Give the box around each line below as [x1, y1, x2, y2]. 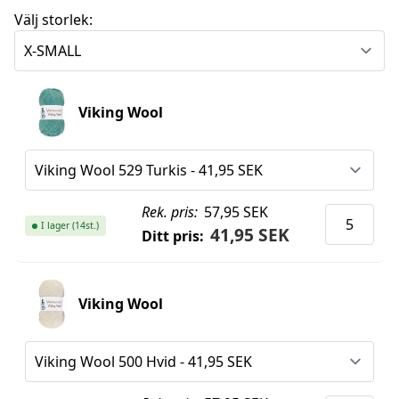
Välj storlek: [14, 10, 93, 30]
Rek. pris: [141, 202, 198, 223]
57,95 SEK [200, 202, 269, 223]
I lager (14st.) [41, 219, 99, 232]
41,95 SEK [210, 223, 290, 248]
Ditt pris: [141, 226, 204, 247]
